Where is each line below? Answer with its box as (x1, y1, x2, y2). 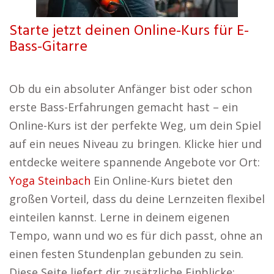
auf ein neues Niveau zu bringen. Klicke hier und (9, 136, 262, 151)
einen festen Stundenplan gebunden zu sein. (9, 246, 243, 261)
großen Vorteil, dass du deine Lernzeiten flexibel (9, 191, 265, 206)
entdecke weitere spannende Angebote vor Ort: (9, 155, 260, 169)
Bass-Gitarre (9, 35, 87, 59)
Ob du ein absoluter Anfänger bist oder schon (9, 81, 252, 96)
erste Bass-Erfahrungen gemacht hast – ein (9, 100, 238, 114)
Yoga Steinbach (9, 173, 91, 188)
